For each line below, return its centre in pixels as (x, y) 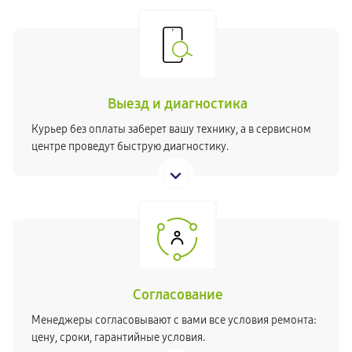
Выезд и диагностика (178, 104)
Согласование (178, 295)
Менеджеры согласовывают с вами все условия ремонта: (174, 320)
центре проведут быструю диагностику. (130, 147)
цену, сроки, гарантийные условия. (118, 337)
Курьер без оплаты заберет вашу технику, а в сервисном (171, 129)
